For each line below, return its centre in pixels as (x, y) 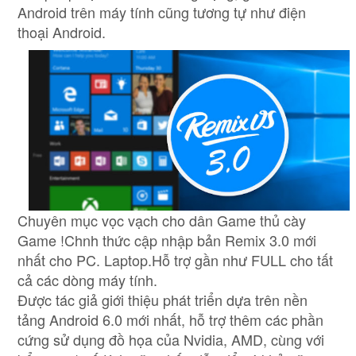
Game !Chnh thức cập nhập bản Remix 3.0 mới (167, 240)
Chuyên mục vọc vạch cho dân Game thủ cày (162, 220)
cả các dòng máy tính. (87, 279)
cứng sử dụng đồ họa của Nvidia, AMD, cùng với (171, 339)
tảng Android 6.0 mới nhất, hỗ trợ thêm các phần (170, 319)
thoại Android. (62, 31)
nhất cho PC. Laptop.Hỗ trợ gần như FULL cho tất (175, 259)
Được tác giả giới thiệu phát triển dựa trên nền (163, 299)
